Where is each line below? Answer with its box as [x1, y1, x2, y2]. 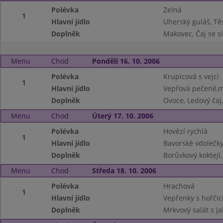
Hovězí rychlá [163, 126, 208, 136]
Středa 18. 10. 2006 [92, 166, 156, 175]
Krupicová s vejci [163, 72, 219, 81]
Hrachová [163, 181, 195, 191]
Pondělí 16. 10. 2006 [92, 56, 160, 66]
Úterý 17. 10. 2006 [92, 111, 153, 120]
